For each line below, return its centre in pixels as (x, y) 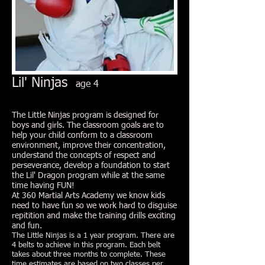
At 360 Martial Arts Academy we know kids (88, 196)
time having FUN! (43, 186)
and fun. (27, 226)
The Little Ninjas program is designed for (85, 115)
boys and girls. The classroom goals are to (88, 125)
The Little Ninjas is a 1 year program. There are (93, 236)
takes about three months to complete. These (89, 255)
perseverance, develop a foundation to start (91, 166)
